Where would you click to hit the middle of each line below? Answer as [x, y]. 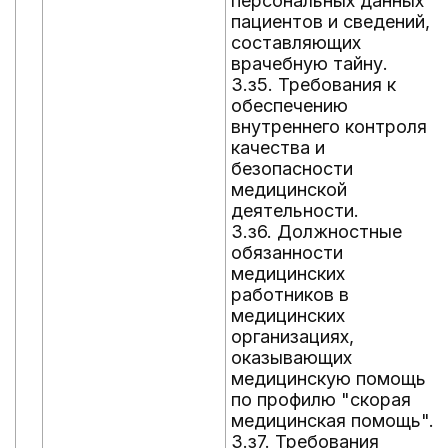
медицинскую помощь [328, 378]
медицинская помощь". [332, 420]
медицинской [289, 189]
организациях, [292, 336]
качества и [278, 147]
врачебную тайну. [309, 63]
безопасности [292, 168]
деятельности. [295, 210]
